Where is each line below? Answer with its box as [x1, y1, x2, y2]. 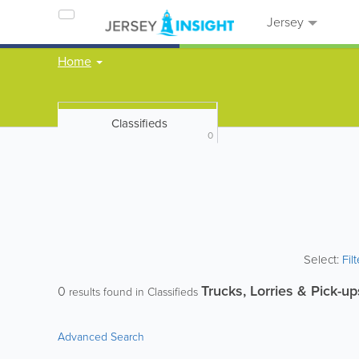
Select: [304, 251, 343, 268]
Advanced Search [58, 329, 144, 345]
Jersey [264, 13, 304, 31]
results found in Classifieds [66, 284, 201, 301]
